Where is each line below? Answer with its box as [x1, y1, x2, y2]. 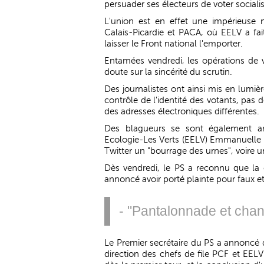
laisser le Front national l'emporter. [104, 39, 243, 48]
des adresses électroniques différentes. [104, 107, 259, 116]
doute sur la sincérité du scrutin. [104, 67, 232, 77]
